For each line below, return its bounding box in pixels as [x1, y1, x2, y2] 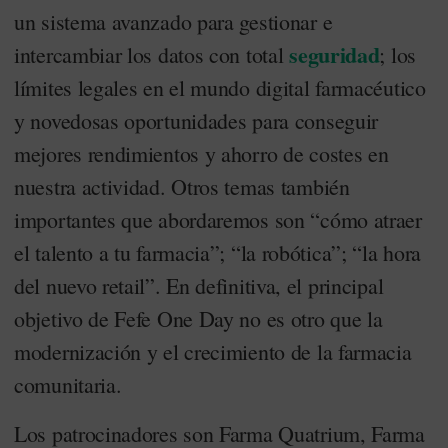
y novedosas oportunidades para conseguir [14, 106, 379, 135]
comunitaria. [14, 370, 122, 399]
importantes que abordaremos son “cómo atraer [14, 205, 422, 234]
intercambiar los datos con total [14, 40, 290, 69]
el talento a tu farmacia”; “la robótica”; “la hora [14, 238, 422, 267]
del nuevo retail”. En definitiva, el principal [14, 271, 384, 300]
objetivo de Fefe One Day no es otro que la [14, 304, 383, 333]
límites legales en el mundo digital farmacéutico [14, 73, 426, 102]
